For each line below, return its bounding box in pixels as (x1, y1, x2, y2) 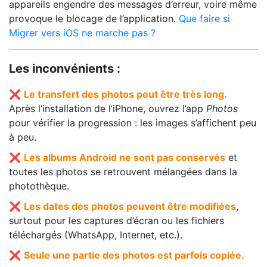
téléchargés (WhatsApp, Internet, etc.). (9, 228, 182, 241)
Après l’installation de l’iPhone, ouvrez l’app (9, 102, 206, 114)
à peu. (9, 131, 36, 143)
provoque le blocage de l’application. (9, 12, 179, 24)
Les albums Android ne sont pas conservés (24, 151, 225, 163)
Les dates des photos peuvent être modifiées (24, 200, 236, 212)
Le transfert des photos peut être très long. (24, 88, 227, 100)
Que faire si (179, 12, 230, 24)
